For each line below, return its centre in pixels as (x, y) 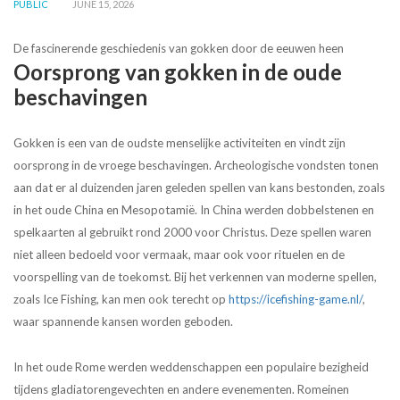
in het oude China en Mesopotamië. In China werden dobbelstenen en (194, 210)
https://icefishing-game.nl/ (296, 300)
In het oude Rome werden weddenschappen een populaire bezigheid (191, 367)
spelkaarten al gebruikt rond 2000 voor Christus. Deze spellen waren (192, 233)
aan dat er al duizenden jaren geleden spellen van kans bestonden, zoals (199, 188)
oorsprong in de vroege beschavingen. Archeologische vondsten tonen (196, 166)
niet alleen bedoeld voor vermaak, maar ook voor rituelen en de (179, 255)
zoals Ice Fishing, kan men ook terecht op (121, 300)
